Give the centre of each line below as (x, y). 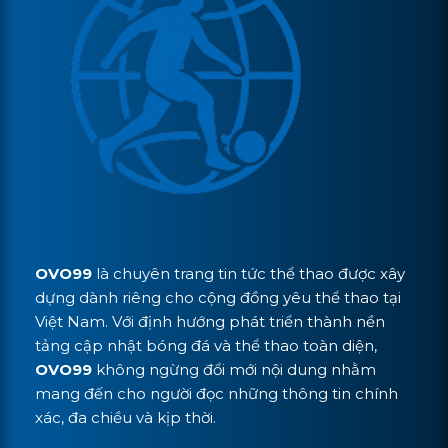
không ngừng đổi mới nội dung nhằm (234, 369)
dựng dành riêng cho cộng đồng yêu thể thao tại (218, 297)
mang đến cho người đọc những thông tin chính (216, 393)
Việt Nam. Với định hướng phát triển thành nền (210, 321)
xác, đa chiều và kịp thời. (125, 417)
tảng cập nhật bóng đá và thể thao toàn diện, (206, 345)
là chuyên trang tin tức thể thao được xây (248, 273)
